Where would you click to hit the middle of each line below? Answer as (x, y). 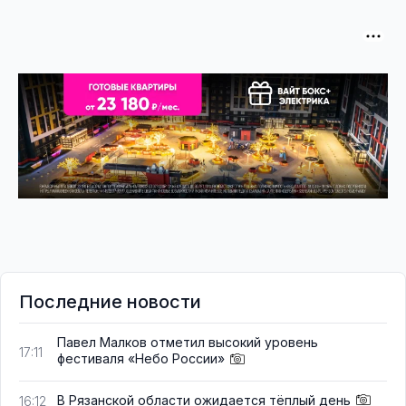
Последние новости (110, 302)
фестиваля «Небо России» (141, 359)
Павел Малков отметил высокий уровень (188, 343)
